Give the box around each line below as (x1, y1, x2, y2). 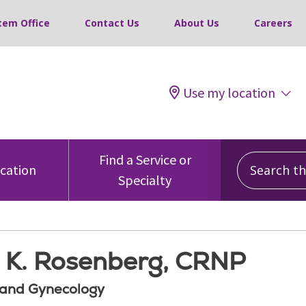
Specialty (118, 171, 171, 189)
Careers (254, 16, 292, 29)
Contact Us (85, 16, 139, 29)
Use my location (183, 84, 275, 101)
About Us (174, 16, 219, 29)
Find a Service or (98, 151, 191, 168)
